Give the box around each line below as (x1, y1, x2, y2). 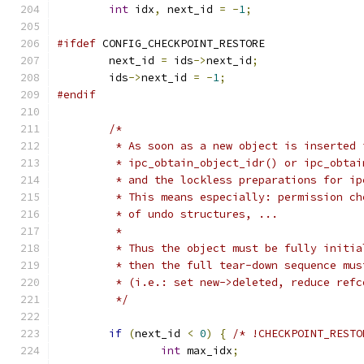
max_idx (180, 344, 232, 357)
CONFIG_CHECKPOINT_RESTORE (96, 37, 265, 50)
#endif (57, 88, 96, 102)
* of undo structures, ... (109, 207, 278, 221)
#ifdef (57, 37, 96, 50)
